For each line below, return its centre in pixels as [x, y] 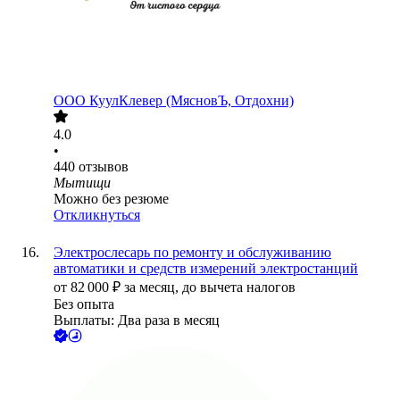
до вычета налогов [239, 287]
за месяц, [153, 287]
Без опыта [84, 304]
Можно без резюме [111, 199]
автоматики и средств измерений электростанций [206, 269]
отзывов [104, 167]
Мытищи [82, 183]
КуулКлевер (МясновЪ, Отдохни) [192, 101]
